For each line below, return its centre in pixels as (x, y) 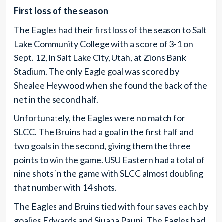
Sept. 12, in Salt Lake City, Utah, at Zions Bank (100, 57)
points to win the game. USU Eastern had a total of (109, 159)
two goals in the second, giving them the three (102, 145)
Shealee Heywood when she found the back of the (110, 85)
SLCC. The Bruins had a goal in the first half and (104, 132)
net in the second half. (56, 99)
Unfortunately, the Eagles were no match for (99, 118)
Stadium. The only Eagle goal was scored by (96, 71)
